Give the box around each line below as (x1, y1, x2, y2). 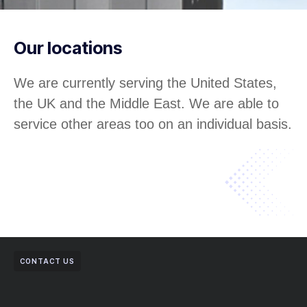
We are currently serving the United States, (14, 75, 277, 91)
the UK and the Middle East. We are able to (14, 96, 279, 112)
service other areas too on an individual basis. (14, 116, 292, 132)
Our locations (14, 38, 122, 59)
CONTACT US (20, 257, 75, 266)
